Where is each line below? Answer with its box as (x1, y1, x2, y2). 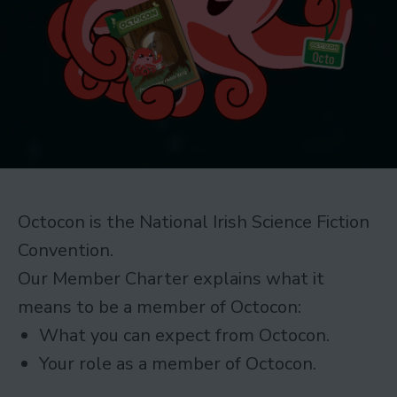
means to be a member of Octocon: (18, 294, 301, 319)
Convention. (18, 237, 118, 262)
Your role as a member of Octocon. (39, 351, 316, 376)
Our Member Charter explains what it (18, 266, 324, 291)
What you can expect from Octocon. (39, 323, 330, 347)
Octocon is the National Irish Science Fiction (18, 209, 370, 234)
